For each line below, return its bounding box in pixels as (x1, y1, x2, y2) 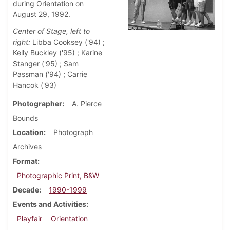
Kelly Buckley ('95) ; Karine (13, 48, 102, 57)
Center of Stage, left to (13, 27, 90, 36)
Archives (13, 142, 42, 151)
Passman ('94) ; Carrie (13, 70, 87, 79)
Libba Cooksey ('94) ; (30, 37, 107, 47)
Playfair (17, 214, 43, 223)
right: (13, 37, 30, 47)
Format (13, 157, 37, 166)
